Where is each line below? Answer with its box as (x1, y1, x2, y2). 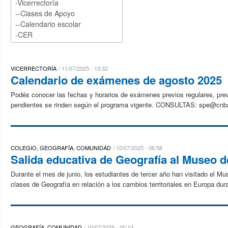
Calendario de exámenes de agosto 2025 (11, 72, 222, 88)
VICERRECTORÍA (11, 64, 56, 72)
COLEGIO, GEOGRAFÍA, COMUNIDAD (11, 144, 111, 152)
